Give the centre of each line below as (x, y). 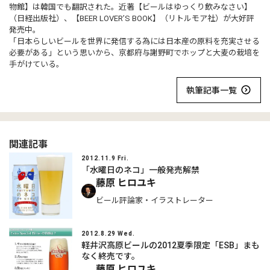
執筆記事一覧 (212, 90)
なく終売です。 (111, 256)
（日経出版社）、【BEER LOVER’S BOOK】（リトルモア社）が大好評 (132, 18)
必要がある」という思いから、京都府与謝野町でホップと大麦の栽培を (134, 53)
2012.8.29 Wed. (108, 234)
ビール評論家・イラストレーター (155, 200)
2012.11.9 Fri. (105, 158)
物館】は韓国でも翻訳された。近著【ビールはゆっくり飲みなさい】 (130, 7)
